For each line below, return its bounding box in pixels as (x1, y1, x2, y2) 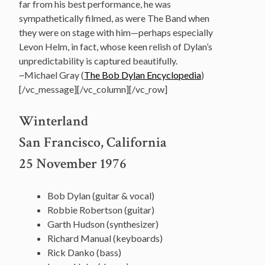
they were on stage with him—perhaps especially (19, 26, 213, 38)
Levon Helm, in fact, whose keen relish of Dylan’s (19, 40, 212, 52)
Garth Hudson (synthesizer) (47, 218, 159, 230)
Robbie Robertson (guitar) (47, 203, 154, 215)
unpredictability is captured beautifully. (19, 54, 177, 66)
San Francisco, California (19, 132, 167, 151)
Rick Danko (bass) (47, 246, 121, 258)
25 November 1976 (19, 154, 127, 173)
